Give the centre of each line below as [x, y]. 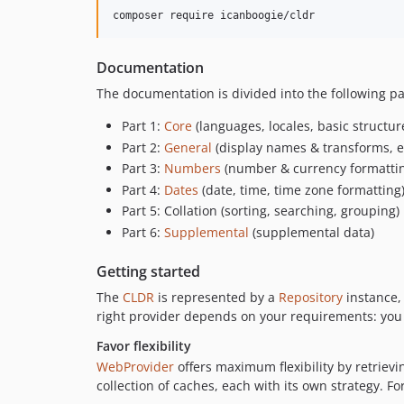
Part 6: [143, 232]
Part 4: [143, 189]
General [188, 147]
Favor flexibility [144, 345]
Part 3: [143, 169]
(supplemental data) [312, 232]
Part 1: [143, 126]
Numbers [193, 169]
